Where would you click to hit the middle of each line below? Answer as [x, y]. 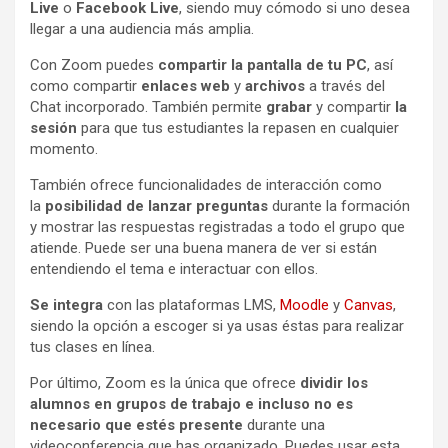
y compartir [351, 106]
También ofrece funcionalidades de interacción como [206, 184]
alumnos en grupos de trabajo [135, 403]
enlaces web [185, 85]
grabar [289, 106]
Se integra [66, 304]
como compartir [85, 85]
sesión [53, 127]
